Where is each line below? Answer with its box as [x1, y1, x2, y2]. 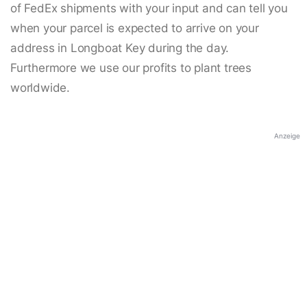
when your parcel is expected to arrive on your [10, 21, 259, 36]
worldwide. [10, 81, 71, 95]
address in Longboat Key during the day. [10, 41, 230, 56]
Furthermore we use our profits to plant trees [10, 61, 251, 75]
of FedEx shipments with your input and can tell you [10, 1, 288, 16]
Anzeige [274, 132, 300, 140]
